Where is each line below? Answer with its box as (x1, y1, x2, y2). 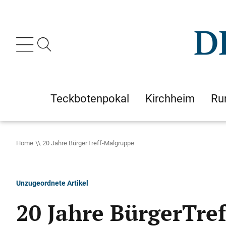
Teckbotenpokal (50, 91, 129, 106)
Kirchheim (145, 91, 195, 106)
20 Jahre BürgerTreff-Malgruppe (42, 138, 134, 147)
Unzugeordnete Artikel (16, 178, 88, 188)
